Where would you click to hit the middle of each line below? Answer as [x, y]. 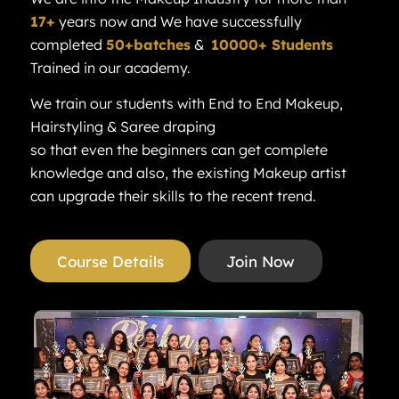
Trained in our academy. [110, 68]
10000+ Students [272, 45]
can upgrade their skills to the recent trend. [173, 195]
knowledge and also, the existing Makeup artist [188, 172]
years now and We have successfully [178, 22]
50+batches [148, 45]
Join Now [260, 262]
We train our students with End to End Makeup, [186, 103]
